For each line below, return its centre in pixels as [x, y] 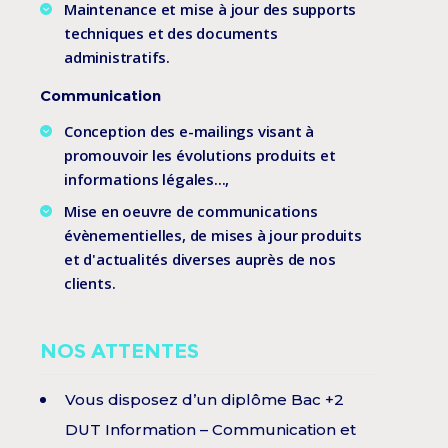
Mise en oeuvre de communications [191, 211]
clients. [90, 283]
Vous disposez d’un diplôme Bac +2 [204, 400]
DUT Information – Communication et [210, 430]
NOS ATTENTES [119, 351]
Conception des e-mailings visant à [189, 131]
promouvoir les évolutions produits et [200, 155]
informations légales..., [147, 179]
